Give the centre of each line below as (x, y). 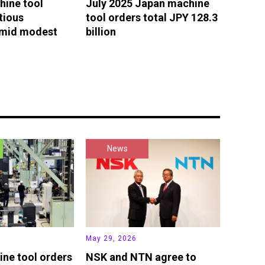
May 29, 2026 (112, 239)
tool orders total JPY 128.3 (152, 17)
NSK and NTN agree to (141, 257)
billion (101, 31)
